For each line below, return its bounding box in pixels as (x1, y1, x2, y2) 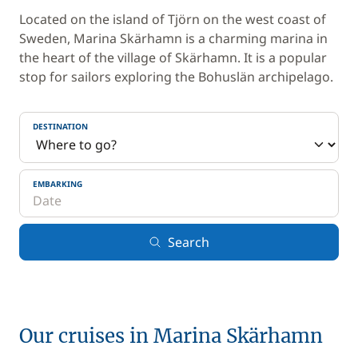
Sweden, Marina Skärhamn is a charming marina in (19, 30, 328, 47)
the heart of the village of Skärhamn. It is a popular (19, 49, 327, 66)
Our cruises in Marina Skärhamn (19, 324, 323, 348)
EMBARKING (33, 178, 82, 189)
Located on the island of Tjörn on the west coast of (19, 10, 326, 28)
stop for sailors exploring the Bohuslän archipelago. (19, 68, 333, 86)
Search (168, 233, 209, 251)
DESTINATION (33, 121, 88, 132)
